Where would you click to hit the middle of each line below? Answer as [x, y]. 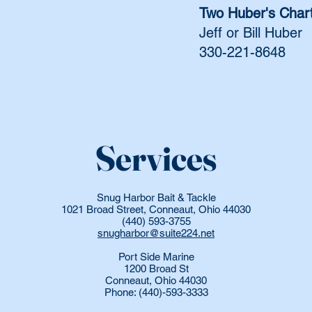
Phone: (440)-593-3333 [156, 292]
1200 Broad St [156, 268]
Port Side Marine [156, 257]
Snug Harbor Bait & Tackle [156, 197]
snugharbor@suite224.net [156, 233]
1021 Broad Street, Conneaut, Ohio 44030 [156, 209]
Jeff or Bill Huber [251, 33]
